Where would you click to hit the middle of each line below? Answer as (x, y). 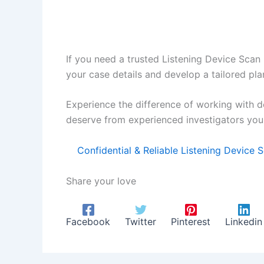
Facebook (88, 221)
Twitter (141, 221)
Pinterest (191, 221)
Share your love (101, 181)
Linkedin (244, 221)
